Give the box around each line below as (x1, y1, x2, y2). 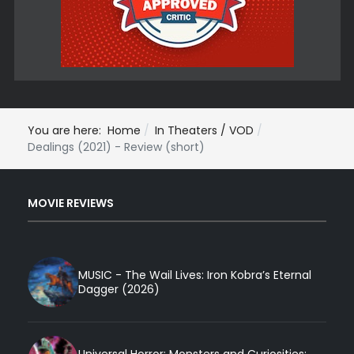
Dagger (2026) (78, 281, 160, 298)
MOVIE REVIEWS (28, 195, 114, 212)
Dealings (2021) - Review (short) (28, 138, 205, 155)
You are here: (28, 122, 107, 138)
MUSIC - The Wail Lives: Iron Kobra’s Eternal (78, 267, 311, 284)
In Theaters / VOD (155, 122, 254, 138)
